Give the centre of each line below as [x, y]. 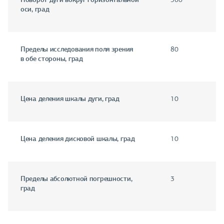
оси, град [35, 9]
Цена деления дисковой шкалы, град [78, 139]
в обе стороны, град [52, 59]
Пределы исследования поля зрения [77, 49]
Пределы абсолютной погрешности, [76, 179]
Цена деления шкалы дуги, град [70, 99]
